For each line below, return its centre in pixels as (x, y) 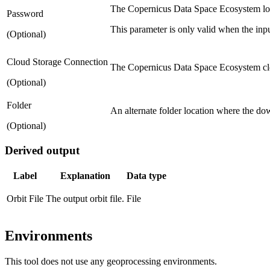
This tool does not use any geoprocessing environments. (111, 261)
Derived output (42, 151)
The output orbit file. (85, 199)
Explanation (85, 176)
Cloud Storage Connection (57, 61)
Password (25, 13)
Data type (146, 176)
